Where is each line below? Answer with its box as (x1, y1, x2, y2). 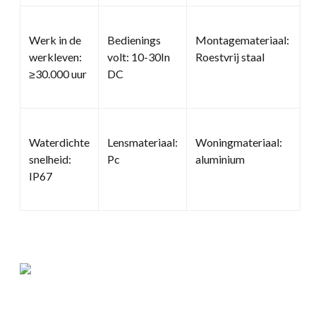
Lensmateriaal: (107, 135, 178, 149)
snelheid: (29, 152, 71, 166)
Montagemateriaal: (195, 32, 289, 47)
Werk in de (29, 32, 81, 47)
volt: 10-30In (107, 49, 170, 63)
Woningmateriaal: (195, 135, 282, 149)
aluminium (195, 152, 245, 166)
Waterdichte (29, 135, 90, 149)
